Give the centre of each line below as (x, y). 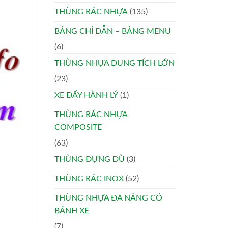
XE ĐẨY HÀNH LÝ (86, 95)
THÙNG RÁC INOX (89, 179)
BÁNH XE (72, 211)
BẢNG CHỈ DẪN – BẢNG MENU (113, 31)
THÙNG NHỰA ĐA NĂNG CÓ (108, 198)
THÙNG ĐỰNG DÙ (90, 160)
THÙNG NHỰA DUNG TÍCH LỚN (115, 63)
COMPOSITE (78, 127)
